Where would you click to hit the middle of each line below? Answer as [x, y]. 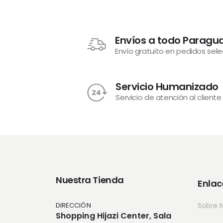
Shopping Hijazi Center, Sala [114, 216]
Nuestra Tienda [90, 180]
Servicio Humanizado [167, 87]
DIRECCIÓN [73, 205]
